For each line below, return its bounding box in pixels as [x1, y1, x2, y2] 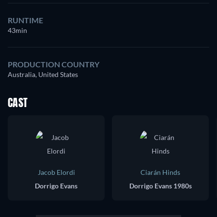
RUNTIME [8, 15, 43, 25]
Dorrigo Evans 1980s [129, 181, 192, 190]
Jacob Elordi [37, 168, 75, 176]
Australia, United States [8, 70, 78, 78]
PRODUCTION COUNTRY [8, 59, 99, 69]
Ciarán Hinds [140, 168, 180, 176]
